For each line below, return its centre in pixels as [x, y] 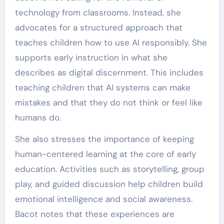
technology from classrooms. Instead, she [98, 12]
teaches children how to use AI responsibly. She [111, 42]
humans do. [38, 117]
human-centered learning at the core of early [105, 154]
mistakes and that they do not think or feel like [108, 102]
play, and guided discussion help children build [109, 184]
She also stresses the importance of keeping [104, 139]
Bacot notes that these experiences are [94, 214]
